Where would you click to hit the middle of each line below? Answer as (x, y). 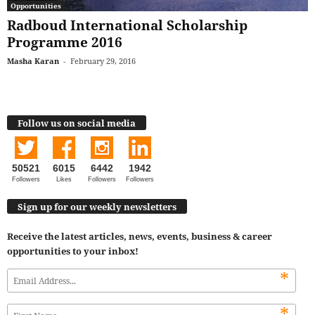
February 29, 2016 (103, 61)
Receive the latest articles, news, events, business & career (140, 237)
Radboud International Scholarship (127, 26)
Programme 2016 (65, 43)
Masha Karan (33, 61)
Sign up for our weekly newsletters (97, 207)
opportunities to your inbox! (73, 251)
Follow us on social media (77, 123)
